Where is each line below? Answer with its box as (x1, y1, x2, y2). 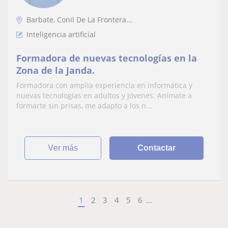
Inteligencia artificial (26, 29, 96, 39)
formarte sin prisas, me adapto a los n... (16, 100, 152, 110)
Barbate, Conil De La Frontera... (26, 14, 132, 24)
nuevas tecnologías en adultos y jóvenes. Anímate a (16, 90, 192, 100)
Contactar (137, 143, 176, 152)
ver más (53, 143, 78, 152)
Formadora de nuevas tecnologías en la (16, 51, 174, 64)
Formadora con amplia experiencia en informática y (16, 80, 192, 90)
